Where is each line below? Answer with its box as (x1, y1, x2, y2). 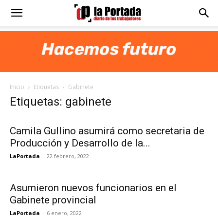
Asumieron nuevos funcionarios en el (10, 182, 177, 194)
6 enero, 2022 (47, 209, 82, 217)
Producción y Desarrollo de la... (10, 137, 150, 149)
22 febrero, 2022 (47, 152, 89, 160)
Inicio (10, 83, 24, 91)
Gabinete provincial (10, 194, 96, 206)
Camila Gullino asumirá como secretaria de (10, 125, 204, 137)
